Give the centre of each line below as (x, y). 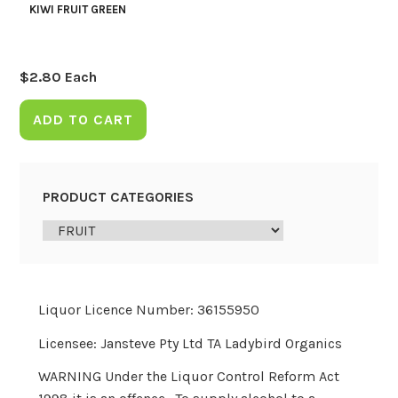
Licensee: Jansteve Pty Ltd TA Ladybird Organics (190, 343)
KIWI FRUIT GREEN (77, 10)
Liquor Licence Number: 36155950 (148, 309)
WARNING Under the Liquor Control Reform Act (188, 377)
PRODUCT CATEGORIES (118, 196)
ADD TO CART (84, 119)
